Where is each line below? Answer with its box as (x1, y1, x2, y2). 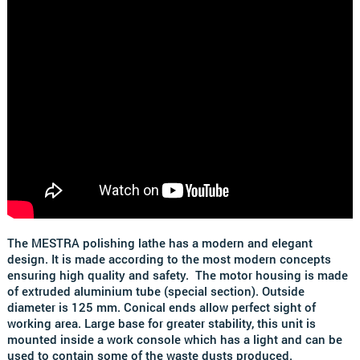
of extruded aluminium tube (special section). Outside (6, 283, 305, 300)
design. (6, 251, 51, 268)
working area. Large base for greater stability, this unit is (6, 315, 316, 332)
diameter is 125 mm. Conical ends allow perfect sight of (6, 299, 316, 316)
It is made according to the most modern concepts (51, 251, 331, 268)
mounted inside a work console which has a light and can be (6, 331, 342, 348)
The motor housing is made (194, 267, 348, 284)
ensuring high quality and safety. (6, 267, 195, 284)
